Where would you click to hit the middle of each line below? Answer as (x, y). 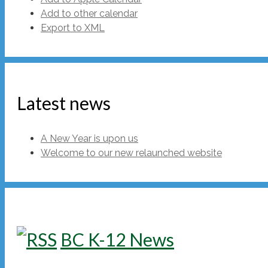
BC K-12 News (117, 240)
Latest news (64, 103)
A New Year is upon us (89, 138)
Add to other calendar (89, 13)
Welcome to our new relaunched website (131, 153)
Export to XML (73, 28)
